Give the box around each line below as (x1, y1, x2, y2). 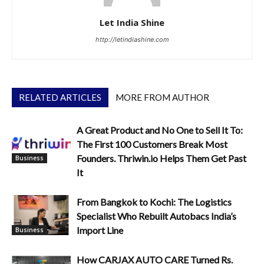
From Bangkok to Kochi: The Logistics (77, 196, 232, 207)
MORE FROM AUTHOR (115, 91, 209, 103)
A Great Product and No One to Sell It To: (77, 124, 243, 136)
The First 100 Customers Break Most (77, 138, 227, 150)
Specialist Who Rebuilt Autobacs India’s (77, 210, 236, 222)
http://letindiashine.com (95, 35, 169, 44)
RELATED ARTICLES (19, 91, 101, 103)
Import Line (77, 224, 123, 236)
